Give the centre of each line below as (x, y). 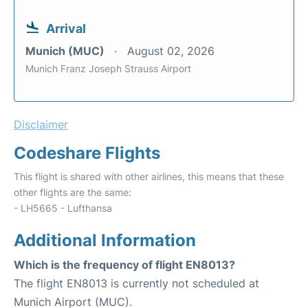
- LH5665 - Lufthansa (63, 208)
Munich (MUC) (66, 51)
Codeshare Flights (87, 153)
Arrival (66, 29)
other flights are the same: (73, 192)
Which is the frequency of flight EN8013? (124, 265)
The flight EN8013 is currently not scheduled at (136, 284)
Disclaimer (41, 125)
